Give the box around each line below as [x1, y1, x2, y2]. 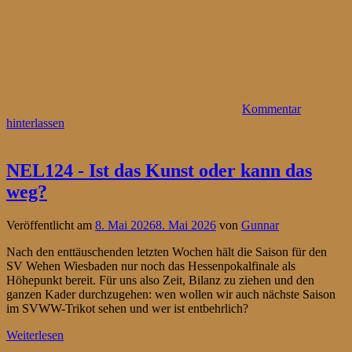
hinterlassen [6, 116, 64, 130]
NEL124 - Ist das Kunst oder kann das [6, 160, 312, 181]
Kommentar [242, 102, 301, 116]
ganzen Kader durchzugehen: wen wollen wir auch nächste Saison [6, 288, 335, 302]
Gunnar [241, 218, 279, 233]
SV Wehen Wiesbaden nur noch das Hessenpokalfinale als [6, 259, 295, 273]
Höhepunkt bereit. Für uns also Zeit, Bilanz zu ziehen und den [6, 273, 314, 288]
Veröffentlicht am [6, 218, 95, 233]
